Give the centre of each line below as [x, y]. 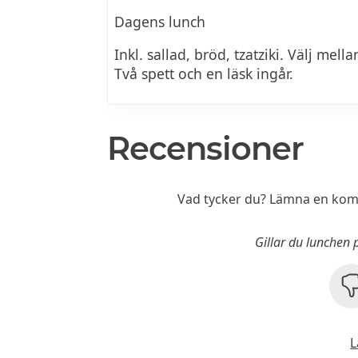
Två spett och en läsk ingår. [204, 74]
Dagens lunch [160, 21]
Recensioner [206, 148]
